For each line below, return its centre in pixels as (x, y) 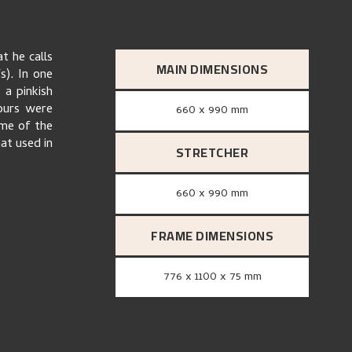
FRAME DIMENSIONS (213, 236)
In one (36, 75)
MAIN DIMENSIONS (212, 69)
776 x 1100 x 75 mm (215, 277)
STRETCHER (212, 152)
